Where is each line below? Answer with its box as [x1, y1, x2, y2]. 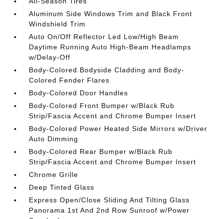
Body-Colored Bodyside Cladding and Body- [29, 66, 185, 74]
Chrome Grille [29, 171, 79, 178]
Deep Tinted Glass [29, 183, 95, 191]
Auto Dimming [29, 135, 79, 143]
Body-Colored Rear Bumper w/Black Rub [29, 148, 173, 155]
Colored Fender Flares [29, 76, 110, 84]
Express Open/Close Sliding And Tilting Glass [29, 196, 190, 204]
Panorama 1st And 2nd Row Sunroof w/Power [29, 206, 190, 214]
